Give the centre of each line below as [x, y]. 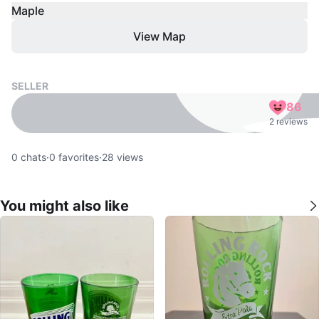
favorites [77, 157]
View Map [159, 36]
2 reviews [288, 121]
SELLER [30, 85]
